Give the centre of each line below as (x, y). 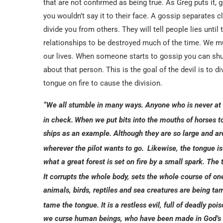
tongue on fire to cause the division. (103, 83)
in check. (58, 120)
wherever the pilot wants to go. (95, 148)
